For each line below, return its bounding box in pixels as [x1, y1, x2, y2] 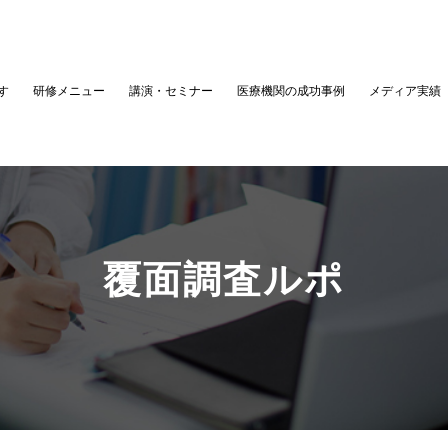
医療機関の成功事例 [236, 83, 345, 98]
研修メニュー [32, 83, 105, 98]
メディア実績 [368, 83, 441, 98]
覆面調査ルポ [103, 251, 345, 306]
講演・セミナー [128, 83, 213, 98]
